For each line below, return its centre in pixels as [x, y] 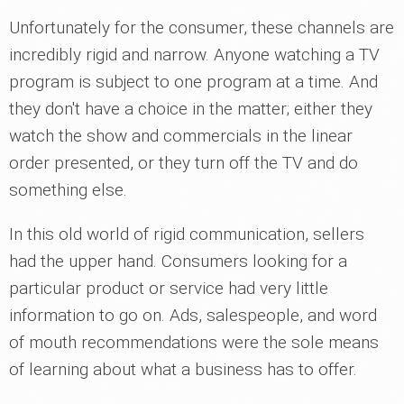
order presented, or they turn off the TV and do [184, 162]
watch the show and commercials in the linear [181, 135]
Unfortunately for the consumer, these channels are [202, 27]
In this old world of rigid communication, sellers [187, 234]
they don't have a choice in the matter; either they [191, 108]
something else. [68, 189]
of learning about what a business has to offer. [183, 369]
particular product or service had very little [169, 288]
